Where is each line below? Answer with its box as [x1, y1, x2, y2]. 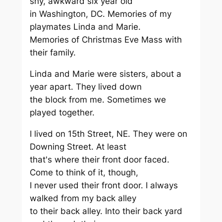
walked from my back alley [29, 193, 136, 203]
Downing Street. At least [29, 141, 126, 152]
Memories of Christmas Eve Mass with [29, 34, 182, 45]
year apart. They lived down [29, 81, 142, 92]
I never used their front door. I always [29, 180, 178, 190]
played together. [29, 107, 95, 117]
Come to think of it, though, [29, 167, 138, 177]
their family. [29, 47, 76, 57]
